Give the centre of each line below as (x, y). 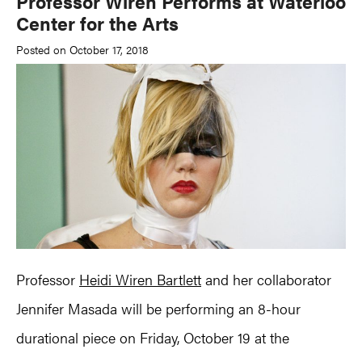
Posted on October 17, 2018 (82, 49)
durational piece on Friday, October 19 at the (153, 338)
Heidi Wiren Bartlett (140, 280)
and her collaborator (266, 280)
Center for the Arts (97, 23)
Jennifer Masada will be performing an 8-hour (158, 309)
